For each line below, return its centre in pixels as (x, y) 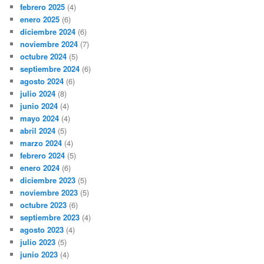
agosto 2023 (42, 230)
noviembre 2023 (49, 193)
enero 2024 (40, 168)
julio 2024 (38, 94)
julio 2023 (38, 242)
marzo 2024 (41, 143)
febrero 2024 (43, 156)
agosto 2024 (42, 81)
